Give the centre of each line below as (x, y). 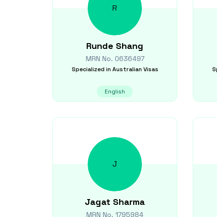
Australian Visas (135, 69)
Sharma (129, 202)
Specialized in (91, 69)
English (115, 92)
